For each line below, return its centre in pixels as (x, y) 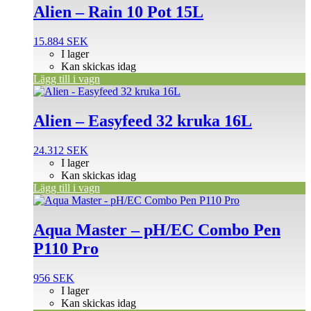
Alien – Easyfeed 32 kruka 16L (143, 120)
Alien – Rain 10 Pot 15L (118, 12)
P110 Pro (66, 248)
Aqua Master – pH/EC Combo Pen (157, 229)
